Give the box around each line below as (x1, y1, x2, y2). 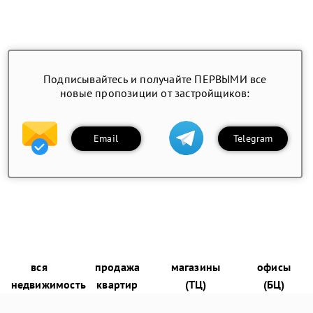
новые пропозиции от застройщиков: (60, 86, 250, 101)
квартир (96, 277, 138, 292)
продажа (94, 260, 140, 275)
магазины (170, 260, 221, 275)
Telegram (233, 131, 273, 145)
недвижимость (10, 277, 87, 292)
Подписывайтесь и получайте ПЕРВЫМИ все (43, 72, 267, 87)
